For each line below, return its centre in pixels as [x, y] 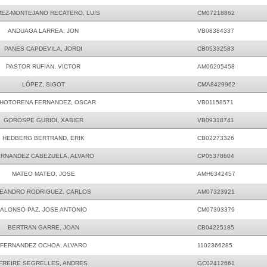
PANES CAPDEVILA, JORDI [43, 49]
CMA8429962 [216, 84]
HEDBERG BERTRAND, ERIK [43, 138]
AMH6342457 [216, 174]
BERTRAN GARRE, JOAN [43, 227]
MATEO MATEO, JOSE [43, 174]
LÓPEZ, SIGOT [43, 84]
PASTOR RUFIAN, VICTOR [43, 66]
